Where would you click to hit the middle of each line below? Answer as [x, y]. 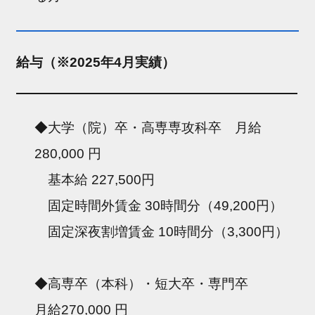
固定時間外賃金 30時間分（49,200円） [159, 205]
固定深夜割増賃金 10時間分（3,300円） [162, 231]
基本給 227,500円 [95, 179]
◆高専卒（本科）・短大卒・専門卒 [162, 283]
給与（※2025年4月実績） [96, 62]
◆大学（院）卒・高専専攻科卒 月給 [148, 127]
